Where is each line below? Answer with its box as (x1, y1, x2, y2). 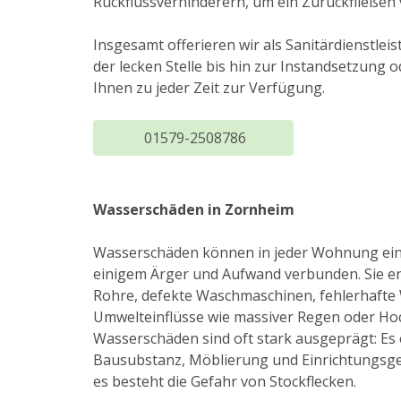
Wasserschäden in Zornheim (93, 200, 294, 219)
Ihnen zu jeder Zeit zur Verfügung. (93, 78, 325, 98)
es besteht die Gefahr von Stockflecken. (93, 371, 356, 391)
